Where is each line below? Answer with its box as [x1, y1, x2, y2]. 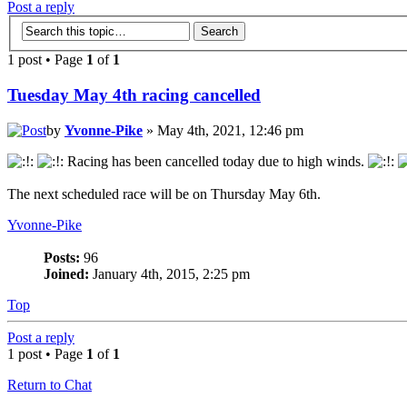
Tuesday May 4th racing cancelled [7, 85, 261, 105]
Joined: [44, 265, 89, 282]
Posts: [44, 249, 80, 265]
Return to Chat [7, 376, 92, 392]
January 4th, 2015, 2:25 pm [89, 265, 250, 282]
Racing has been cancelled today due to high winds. [64, 153, 368, 169]
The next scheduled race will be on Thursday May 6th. [7, 185, 321, 202]
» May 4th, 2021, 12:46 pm [143, 122, 303, 138]
